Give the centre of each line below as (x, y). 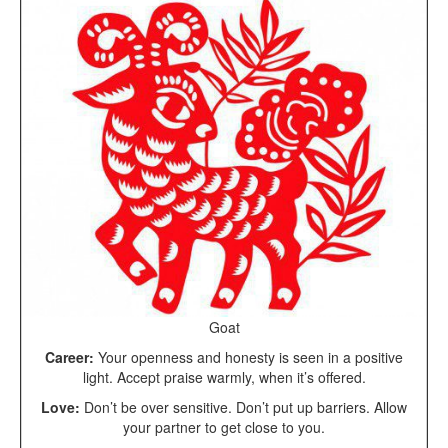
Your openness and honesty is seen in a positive (248, 356)
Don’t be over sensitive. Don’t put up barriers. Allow (243, 406)
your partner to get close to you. (224, 426)
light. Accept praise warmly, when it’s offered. (224, 376)
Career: (69, 356)
